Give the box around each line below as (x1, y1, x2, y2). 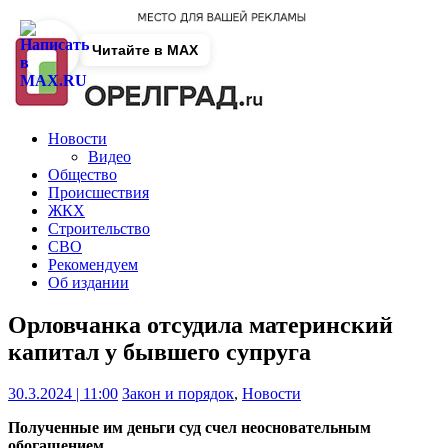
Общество (48, 165, 117, 183)
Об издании (48, 273, 129, 291)
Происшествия (48, 183, 149, 201)
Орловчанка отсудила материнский (8, 311, 393, 338)
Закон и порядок (122, 385, 234, 403)
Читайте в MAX (92, 42, 198, 58)
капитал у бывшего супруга (8, 338, 311, 365)
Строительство (48, 219, 150, 237)
